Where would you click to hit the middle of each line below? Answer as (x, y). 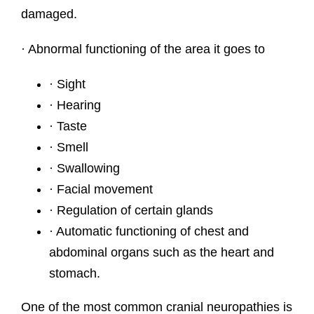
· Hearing (75, 105)
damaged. (49, 14)
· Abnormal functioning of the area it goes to (143, 49)
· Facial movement (101, 190)
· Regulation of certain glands (131, 211)
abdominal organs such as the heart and (161, 253)
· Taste (68, 127)
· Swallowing (84, 169)
